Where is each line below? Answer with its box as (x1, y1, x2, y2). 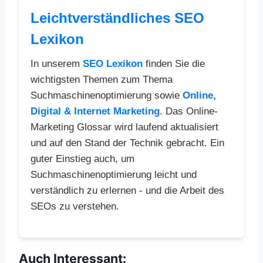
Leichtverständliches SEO (31, 9, 204, 26)
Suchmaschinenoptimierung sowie (31, 89, 183, 101)
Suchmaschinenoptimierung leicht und (31, 168, 197, 180)
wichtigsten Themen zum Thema (31, 73, 173, 85)
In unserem (31, 58, 83, 69)
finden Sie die (143, 58, 205, 69)
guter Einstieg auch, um (31, 153, 134, 164)
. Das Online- (160, 105, 218, 117)
